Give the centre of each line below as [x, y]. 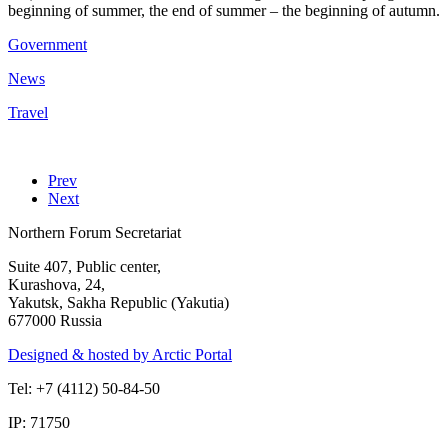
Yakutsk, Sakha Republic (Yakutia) [118, 302]
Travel [28, 112]
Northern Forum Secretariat [94, 232]
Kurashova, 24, [56, 284]
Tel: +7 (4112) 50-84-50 [84, 388]
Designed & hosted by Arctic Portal [120, 354]
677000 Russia [55, 320]
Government [47, 44]
